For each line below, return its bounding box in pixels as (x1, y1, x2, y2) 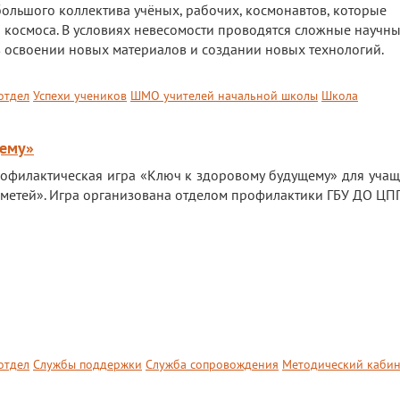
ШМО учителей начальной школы (130, 87, 318, 104)
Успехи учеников (33, 87, 127, 104)
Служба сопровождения (146, 356, 279, 372)
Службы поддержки (33, 356, 142, 372)
